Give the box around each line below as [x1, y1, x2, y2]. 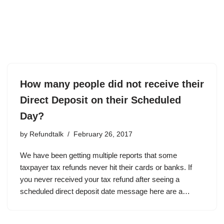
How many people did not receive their [20, 78, 204, 89]
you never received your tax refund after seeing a [20, 174, 179, 183]
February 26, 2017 [73, 130, 132, 138]
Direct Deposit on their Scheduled [20, 94, 181, 105]
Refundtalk [29, 130, 63, 138]
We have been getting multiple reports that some [20, 150, 177, 159]
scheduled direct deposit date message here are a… [20, 186, 190, 195]
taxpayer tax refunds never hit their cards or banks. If [20, 162, 192, 171]
